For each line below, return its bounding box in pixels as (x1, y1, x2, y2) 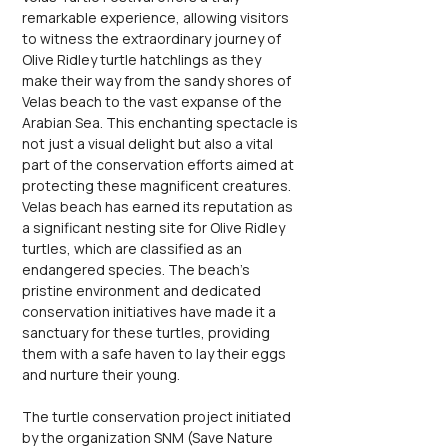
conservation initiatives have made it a (22, 302, 279, 321)
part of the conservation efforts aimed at (22, 155, 297, 174)
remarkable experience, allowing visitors (22, 8, 292, 27)
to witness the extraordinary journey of (22, 29, 284, 48)
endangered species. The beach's (22, 260, 253, 279)
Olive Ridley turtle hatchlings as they (22, 50, 264, 69)
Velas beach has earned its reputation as (22, 197, 296, 216)
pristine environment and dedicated (22, 281, 264, 300)
